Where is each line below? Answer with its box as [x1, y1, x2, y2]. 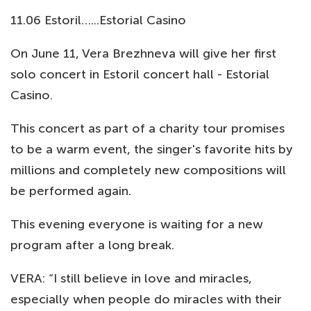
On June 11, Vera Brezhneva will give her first [10, 46, 276, 61]
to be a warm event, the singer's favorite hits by [10, 142, 293, 157]
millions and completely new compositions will [10, 162, 286, 178]
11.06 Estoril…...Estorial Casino [10, 12, 186, 28]
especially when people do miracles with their [10, 292, 282, 307]
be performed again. [10, 183, 131, 199]
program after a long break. [10, 237, 174, 253]
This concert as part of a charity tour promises [10, 121, 285, 136]
